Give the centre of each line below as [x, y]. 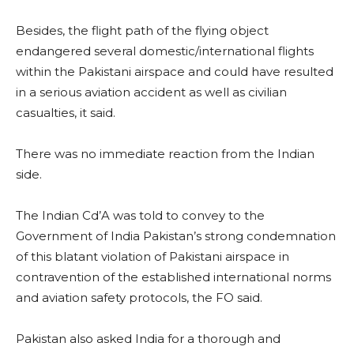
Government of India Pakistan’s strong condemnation [176, 235]
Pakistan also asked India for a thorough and [148, 338]
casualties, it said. [66, 112]
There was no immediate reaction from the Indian [165, 153]
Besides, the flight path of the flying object [142, 30]
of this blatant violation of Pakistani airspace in [153, 256]
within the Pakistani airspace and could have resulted [175, 71]
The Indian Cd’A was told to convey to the [140, 215]
